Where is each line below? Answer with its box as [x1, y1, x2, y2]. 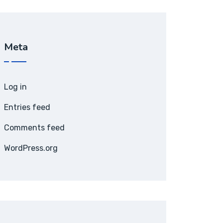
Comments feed [4, 123, 65, 132]
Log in [4, 82, 27, 92]
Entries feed [4, 103, 50, 112]
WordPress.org [4, 143, 58, 153]
